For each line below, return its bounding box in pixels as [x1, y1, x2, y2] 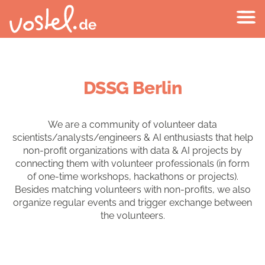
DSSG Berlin [83, 77, 182, 98]
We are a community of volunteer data [48, 119, 217, 130]
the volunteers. [100, 210, 165, 221]
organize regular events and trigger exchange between [13, 197, 252, 208]
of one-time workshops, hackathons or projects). [27, 171, 238, 182]
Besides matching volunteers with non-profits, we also [14, 184, 251, 195]
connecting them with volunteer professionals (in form [15, 158, 250, 169]
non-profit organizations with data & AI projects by [23, 145, 242, 156]
